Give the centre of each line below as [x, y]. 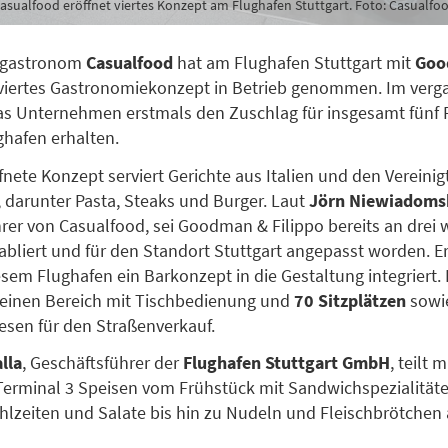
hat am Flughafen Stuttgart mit [294, 63]
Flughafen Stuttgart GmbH [286, 363]
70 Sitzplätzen [350, 300]
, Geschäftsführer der [102, 363]
